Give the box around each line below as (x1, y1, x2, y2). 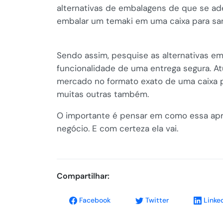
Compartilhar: (57, 170, 110, 181)
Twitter (143, 195, 169, 205)
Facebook (77, 195, 111, 205)
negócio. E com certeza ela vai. (57, 122, 178, 134)
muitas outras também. (57, 88, 149, 100)
